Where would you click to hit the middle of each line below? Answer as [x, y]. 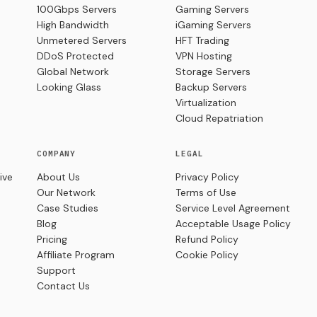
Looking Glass [69, 87]
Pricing [52, 240]
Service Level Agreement [233, 208]
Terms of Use [206, 193]
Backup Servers [211, 87]
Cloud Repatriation [219, 119]
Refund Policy [207, 240]
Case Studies [68, 208]
